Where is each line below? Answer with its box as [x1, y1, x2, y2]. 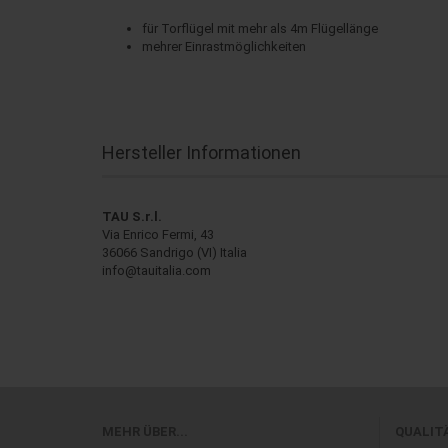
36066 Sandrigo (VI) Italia [102, 245, 247, 260]
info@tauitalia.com [102, 263, 211, 278]
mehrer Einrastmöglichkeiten [142, 39, 306, 54]
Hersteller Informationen [102, 142, 301, 163]
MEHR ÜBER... [102, 424, 188, 439]
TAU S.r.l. [102, 209, 162, 224]
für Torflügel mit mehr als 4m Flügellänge [142, 21, 378, 36]
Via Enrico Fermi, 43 [102, 227, 214, 242]
